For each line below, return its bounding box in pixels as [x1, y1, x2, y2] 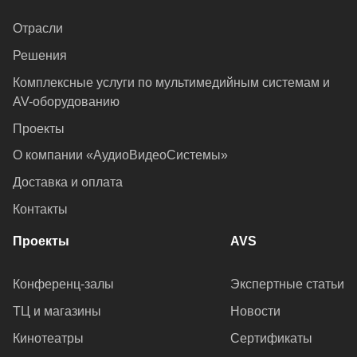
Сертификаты [230, 331, 312, 346]
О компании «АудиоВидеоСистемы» [13, 148, 228, 163]
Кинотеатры [13, 331, 84, 346]
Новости [230, 304, 280, 319]
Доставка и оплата [13, 175, 123, 190]
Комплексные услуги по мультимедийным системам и [13, 75, 330, 89]
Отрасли [13, 21, 63, 35]
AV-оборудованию [13, 94, 120, 108]
